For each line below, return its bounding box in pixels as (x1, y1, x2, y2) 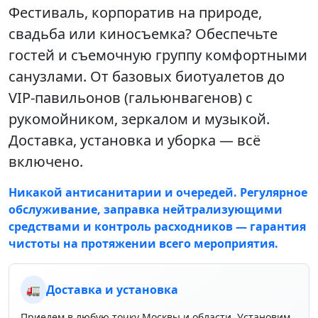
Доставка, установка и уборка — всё (9, 131, 261, 150)
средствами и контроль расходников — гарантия (9, 219, 306, 235)
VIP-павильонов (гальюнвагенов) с (9, 88, 253, 108)
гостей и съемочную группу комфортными (9, 45, 307, 65)
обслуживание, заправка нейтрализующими (9, 202, 283, 218)
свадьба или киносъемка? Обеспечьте (9, 24, 278, 44)
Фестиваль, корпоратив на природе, (9, 3, 262, 23)
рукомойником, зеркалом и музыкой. (9, 109, 270, 129)
